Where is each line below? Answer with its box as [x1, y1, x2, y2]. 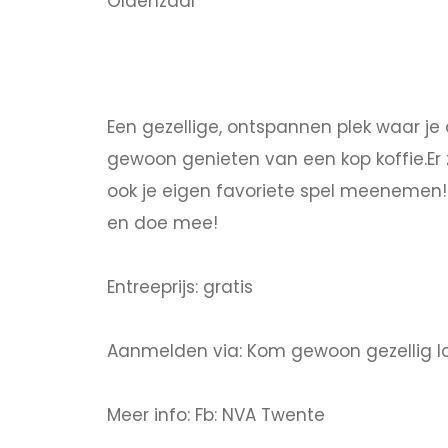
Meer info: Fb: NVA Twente [107, 402, 325, 427]
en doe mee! [107, 210, 218, 235]
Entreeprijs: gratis [107, 274, 253, 299]
